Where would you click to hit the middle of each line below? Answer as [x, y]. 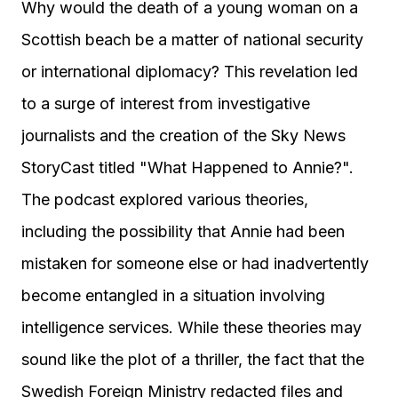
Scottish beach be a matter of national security [192, 40]
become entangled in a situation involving [173, 295]
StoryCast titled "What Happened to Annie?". [187, 167]
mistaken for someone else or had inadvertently [195, 263]
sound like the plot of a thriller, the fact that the [193, 359]
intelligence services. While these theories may [191, 327]
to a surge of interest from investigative [166, 103]
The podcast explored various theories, [165, 199]
